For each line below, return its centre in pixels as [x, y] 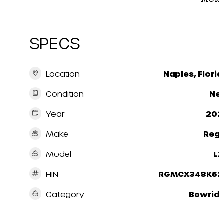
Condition [65, 93]
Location [63, 73]
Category [65, 194]
